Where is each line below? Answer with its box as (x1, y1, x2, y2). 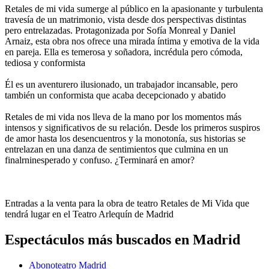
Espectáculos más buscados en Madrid (5, 232, 240, 248)
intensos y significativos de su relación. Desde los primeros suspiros (5, 122, 260, 133)
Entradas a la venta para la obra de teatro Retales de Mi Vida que (5, 198, 249, 209)
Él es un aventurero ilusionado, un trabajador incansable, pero (5, 79, 238, 90)
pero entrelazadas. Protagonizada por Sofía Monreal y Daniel (5, 25, 235, 36)
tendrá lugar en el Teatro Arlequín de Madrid (5, 209, 174, 220)
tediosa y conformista (5, 58, 85, 68)
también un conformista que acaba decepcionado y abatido (5, 90, 226, 101)
